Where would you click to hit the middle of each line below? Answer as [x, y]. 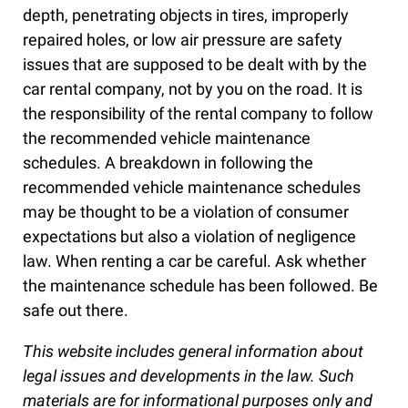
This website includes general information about [193, 352]
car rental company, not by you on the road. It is [193, 89]
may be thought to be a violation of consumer [186, 212]
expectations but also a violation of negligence [189, 237]
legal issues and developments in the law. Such [189, 376]
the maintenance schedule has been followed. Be [200, 286]
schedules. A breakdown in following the [168, 163]
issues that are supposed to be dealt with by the [195, 65]
